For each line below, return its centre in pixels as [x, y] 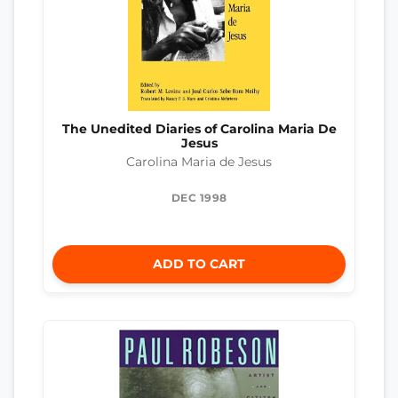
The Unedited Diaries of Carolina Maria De [199, 129]
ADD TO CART [199, 263]
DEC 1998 [199, 197]
